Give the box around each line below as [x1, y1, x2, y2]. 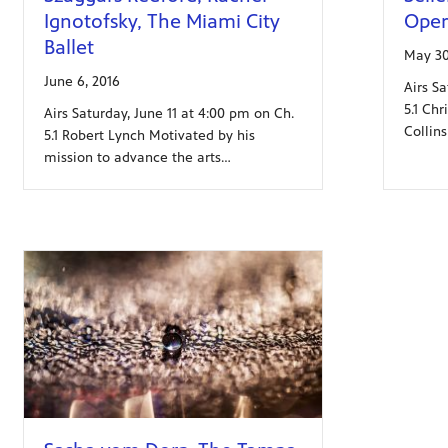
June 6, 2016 [43, 72, 120, 90]
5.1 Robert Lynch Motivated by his [43, 126, 255, 144]
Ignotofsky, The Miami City [43, 9, 280, 33]
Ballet [43, 35, 94, 59]
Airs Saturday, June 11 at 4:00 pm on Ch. [43, 104, 294, 122]
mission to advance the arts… [43, 148, 231, 166]
